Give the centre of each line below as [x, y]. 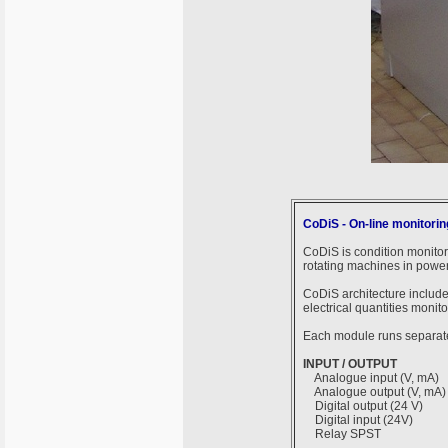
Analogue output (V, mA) [374, 392]
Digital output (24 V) [363, 406]
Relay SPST [342, 434]
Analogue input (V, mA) [371, 378]
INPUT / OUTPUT [350, 364]
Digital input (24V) [358, 420]
